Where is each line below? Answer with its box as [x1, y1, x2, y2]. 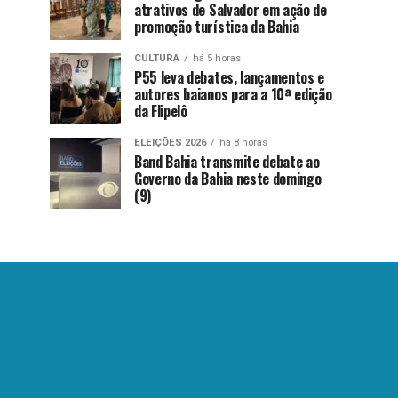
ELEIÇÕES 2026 [134, 137, 206, 148]
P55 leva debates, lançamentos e [134, 67, 325, 88]
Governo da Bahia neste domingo [134, 168, 322, 189]
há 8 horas [219, 137, 267, 148]
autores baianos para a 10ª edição [134, 84, 332, 105]
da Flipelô [134, 100, 191, 122]
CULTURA [134, 52, 179, 64]
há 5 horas [193, 52, 241, 64]
